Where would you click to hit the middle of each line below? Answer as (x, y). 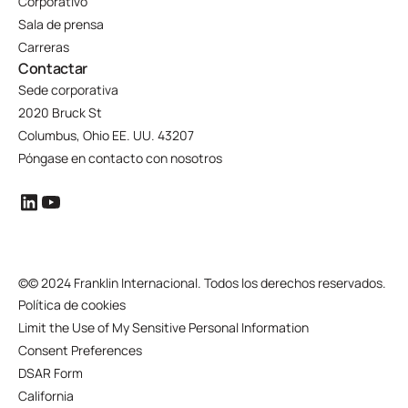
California (46, 396)
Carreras (44, 47)
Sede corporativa (68, 90)
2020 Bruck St (60, 112)
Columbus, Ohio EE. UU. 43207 (106, 135)
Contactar (53, 68)
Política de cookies (72, 305)
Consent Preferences (80, 350)
